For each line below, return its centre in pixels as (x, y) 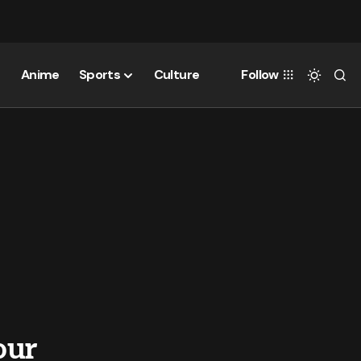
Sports (100, 74)
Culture (176, 74)
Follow (260, 75)
